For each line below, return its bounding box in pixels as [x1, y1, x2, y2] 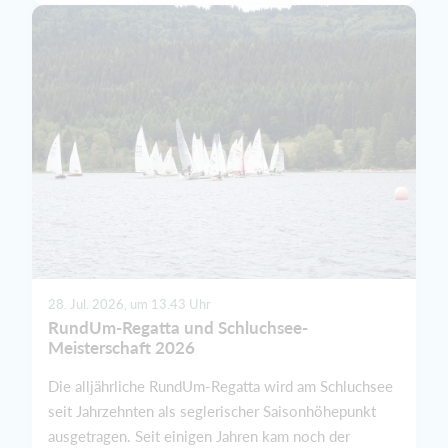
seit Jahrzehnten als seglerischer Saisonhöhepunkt [48, 401, 376, 420]
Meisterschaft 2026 [48, 336, 195, 358]
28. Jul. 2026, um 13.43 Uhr [48, 295, 211, 312]
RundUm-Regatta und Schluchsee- [48, 316, 308, 338]
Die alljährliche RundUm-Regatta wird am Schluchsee [48, 376, 393, 395]
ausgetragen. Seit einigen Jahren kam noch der [48, 426, 350, 445]
